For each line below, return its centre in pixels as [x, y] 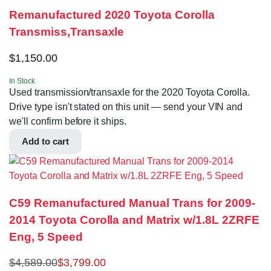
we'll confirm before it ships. [68, 121]
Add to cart [45, 141]
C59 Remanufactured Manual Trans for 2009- [132, 203]
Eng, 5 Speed [46, 237]
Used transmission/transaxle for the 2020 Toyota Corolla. [130, 92]
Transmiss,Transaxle [67, 32]
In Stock [22, 81]
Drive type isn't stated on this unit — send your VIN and [126, 106]
